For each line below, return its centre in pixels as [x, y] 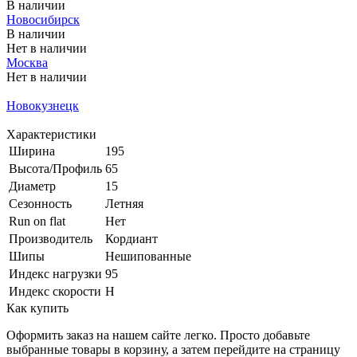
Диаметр [32, 186]
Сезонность [40, 203]
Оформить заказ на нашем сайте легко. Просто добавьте [158, 335]
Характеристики [51, 134]
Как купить [37, 308]
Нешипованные [148, 256]
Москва [27, 62]
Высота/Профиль [55, 168]
